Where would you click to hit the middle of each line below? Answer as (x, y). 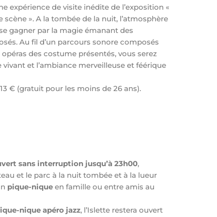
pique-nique (30, 186)
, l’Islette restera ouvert (122, 210)
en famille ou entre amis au (104, 186)
